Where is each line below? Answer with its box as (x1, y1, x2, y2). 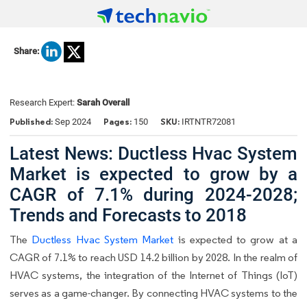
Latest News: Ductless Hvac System (10, 143, 297, 164)
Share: (14, 46, 39, 57)
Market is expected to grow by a (10, 163, 297, 184)
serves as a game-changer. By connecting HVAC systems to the (10, 286, 297, 299)
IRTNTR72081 (180, 116, 236, 127)
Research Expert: (10, 97, 77, 108)
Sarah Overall (77, 97, 130, 108)
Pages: (103, 116, 132, 128)
